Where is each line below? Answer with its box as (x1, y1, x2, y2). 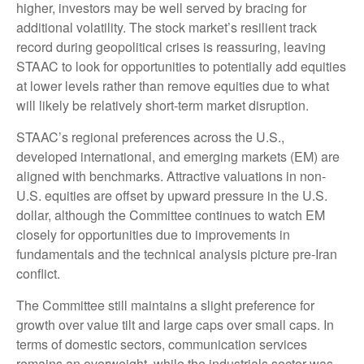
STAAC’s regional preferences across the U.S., (16, 128, 284, 147)
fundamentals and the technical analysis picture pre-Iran (16, 245, 337, 264)
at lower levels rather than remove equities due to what (16, 76, 329, 96)
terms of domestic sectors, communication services (16, 335, 307, 354)
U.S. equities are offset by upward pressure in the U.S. (16, 186, 327, 206)
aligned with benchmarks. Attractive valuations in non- (16, 167, 326, 186)
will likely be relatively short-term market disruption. (16, 96, 309, 115)
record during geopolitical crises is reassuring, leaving (16, 37, 326, 57)
